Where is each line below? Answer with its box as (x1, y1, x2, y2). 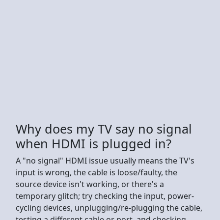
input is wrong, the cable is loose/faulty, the (16, 166, 177, 178)
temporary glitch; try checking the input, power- (16, 190, 194, 201)
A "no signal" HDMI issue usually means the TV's (16, 155, 194, 166)
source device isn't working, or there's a (16, 178, 164, 190)
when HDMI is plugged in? (16, 135, 171, 152)
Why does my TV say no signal (16, 120, 192, 137)
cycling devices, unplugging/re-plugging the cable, (16, 202, 202, 213)
